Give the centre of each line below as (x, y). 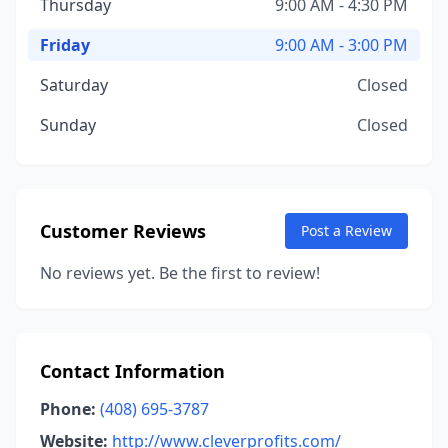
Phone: (68, 409)
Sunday (68, 125)
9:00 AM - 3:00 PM (341, 45)
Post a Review (346, 230)
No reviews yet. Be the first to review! (180, 273)
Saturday (74, 85)
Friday (65, 45)
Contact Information (132, 371)
